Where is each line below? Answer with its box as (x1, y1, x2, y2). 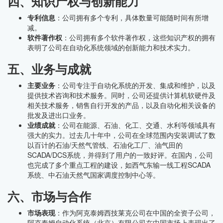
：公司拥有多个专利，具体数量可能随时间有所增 (55, 12, 209, 22)
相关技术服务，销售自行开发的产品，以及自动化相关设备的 (27, 100, 216, 110)
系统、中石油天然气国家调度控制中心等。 (27, 170, 160, 180)
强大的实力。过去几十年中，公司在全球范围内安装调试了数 (27, 130, 216, 140)
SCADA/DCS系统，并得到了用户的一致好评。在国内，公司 (27, 150, 213, 160)
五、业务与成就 (7, 60, 91, 77)
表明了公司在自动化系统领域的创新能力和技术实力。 (27, 42, 195, 52)
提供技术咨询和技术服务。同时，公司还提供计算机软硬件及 (27, 90, 216, 100)
